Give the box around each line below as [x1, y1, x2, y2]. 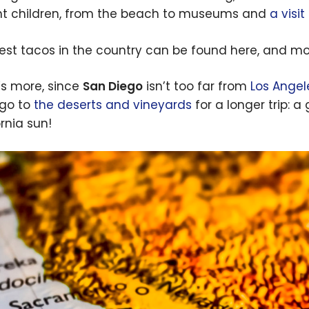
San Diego [83, 78, 143, 95]
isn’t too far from [143, 78, 250, 95]
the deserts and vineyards [34, 97, 192, 114]
